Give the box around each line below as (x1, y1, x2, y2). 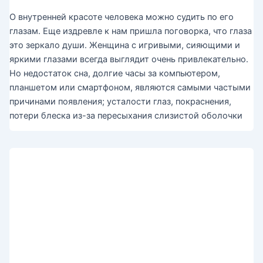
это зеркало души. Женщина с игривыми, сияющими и (9, 39, 240, 50)
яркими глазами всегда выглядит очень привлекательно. (9, 53, 248, 65)
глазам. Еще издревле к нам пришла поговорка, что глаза (9, 25, 252, 36)
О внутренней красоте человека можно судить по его (9, 11, 234, 22)
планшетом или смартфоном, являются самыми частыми (9, 82, 251, 93)
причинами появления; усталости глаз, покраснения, (9, 96, 231, 107)
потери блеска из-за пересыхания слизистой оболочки (9, 110, 242, 121)
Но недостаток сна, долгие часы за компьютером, (9, 68, 220, 79)
